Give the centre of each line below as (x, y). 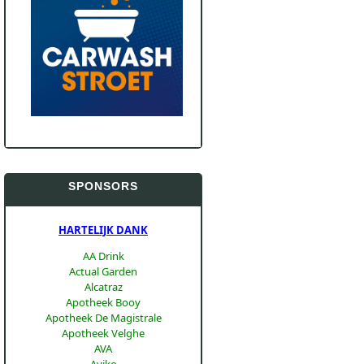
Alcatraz (103, 287)
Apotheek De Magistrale (103, 318)
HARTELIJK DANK (103, 230)
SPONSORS (103, 186)
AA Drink (103, 256)
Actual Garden (103, 271)
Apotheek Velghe (103, 333)
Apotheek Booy (103, 302)
